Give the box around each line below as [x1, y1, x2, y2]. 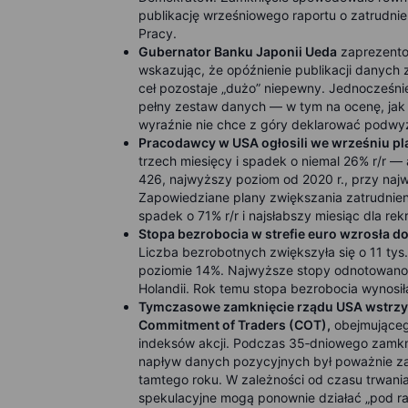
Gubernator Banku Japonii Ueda [138, 44, 337, 59]
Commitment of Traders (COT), [138, 317, 331, 332]
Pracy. [138, 25, 177, 41]
